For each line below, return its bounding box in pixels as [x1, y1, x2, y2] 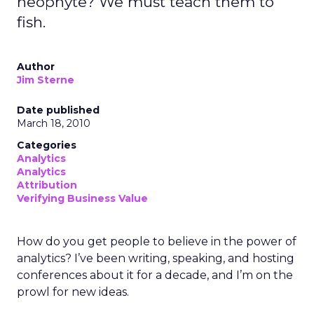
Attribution [17, 179, 77, 191]
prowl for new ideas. [17, 285, 129, 299]
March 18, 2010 [17, 117, 90, 130]
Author [17, 60, 55, 73]
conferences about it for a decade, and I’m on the [17, 268, 293, 282]
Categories [17, 139, 76, 151]
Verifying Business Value [17, 192, 148, 205]
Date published [17, 104, 100, 116]
